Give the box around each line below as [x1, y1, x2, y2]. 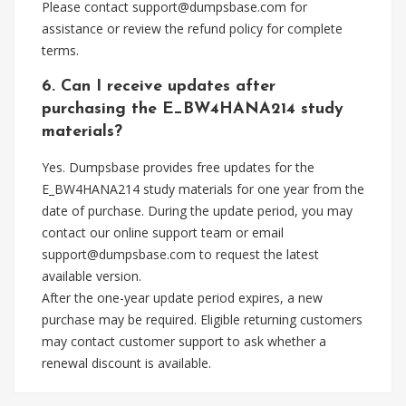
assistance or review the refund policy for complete [42, 20, 343, 37]
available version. [42, 267, 141, 285]
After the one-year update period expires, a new [42, 289, 323, 306]
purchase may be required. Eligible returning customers [42, 311, 362, 328]
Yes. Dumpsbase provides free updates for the [42, 159, 314, 176]
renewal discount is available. [42, 354, 211, 372]
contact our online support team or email [42, 224, 284, 241]
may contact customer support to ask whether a [42, 333, 326, 350]
